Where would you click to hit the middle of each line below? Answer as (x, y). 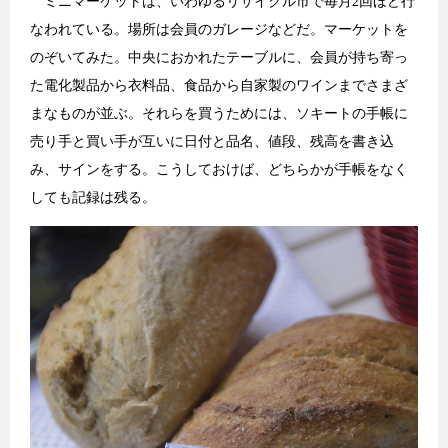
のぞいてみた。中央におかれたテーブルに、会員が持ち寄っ (219, 58)
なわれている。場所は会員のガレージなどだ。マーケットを (219, 30)
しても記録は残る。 (93, 198)
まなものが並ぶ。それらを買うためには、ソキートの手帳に (219, 114)
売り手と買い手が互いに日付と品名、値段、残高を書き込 (212, 142)
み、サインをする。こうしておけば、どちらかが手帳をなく (219, 170)
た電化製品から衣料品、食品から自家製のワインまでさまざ (219, 86)
